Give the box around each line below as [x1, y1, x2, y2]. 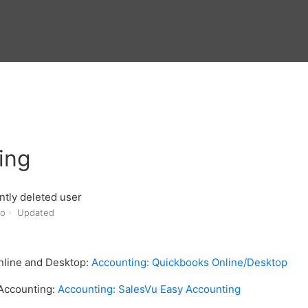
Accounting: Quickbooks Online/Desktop [91, 256, 288, 269]
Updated [17, 207, 55, 219]
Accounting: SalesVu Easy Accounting [58, 283, 244, 296]
